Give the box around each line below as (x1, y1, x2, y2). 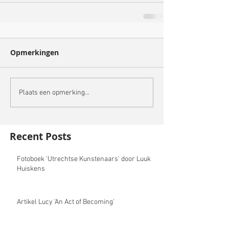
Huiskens (17, 165, 45, 174)
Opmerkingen (10, 48, 59, 58)
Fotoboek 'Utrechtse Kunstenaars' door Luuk (17, 155, 151, 164)
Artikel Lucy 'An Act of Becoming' (17, 198, 114, 207)
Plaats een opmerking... (19, 88, 89, 97)
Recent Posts (10, 130, 71, 144)
